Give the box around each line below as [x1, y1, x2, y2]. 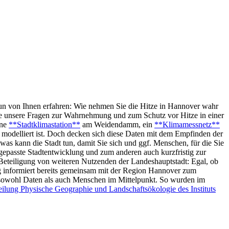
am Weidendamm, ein [80, 120, 154, 129]
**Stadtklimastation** [9, 120, 80, 129]
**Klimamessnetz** [154, 120, 220, 129]
